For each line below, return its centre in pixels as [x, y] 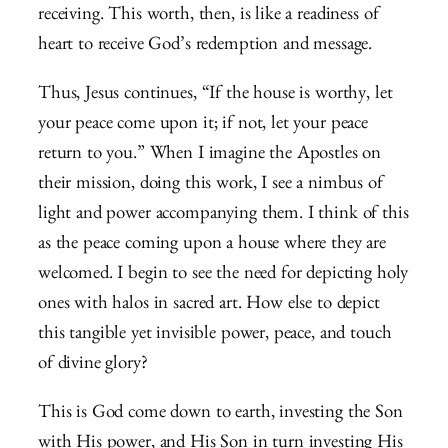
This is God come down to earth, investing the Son [220, 414]
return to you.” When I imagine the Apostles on [210, 156]
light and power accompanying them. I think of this [223, 216]
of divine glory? [93, 366]
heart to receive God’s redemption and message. [207, 47]
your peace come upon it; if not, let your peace [203, 126]
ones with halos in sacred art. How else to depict [209, 306]
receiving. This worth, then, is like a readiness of [208, 17]
